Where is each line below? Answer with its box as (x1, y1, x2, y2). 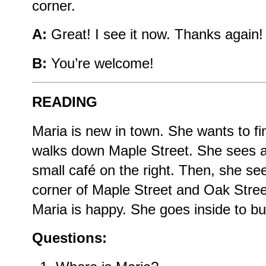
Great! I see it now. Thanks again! (47, 26, 263, 43)
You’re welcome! (47, 55, 154, 71)
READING (32, 94, 97, 110)
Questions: (32, 230, 107, 246)
